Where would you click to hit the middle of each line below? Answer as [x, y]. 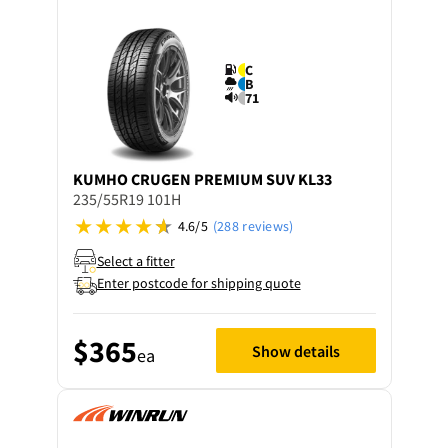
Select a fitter [135, 260]
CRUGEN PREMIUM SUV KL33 [231, 179]
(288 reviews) [253, 226]
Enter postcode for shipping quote [198, 283]
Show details [295, 350]
